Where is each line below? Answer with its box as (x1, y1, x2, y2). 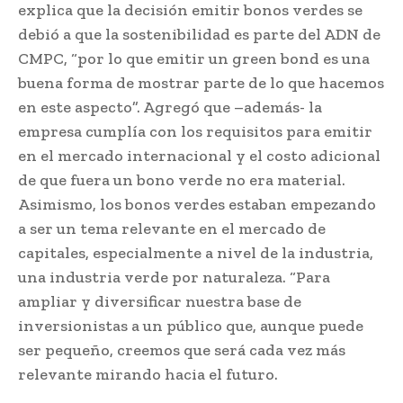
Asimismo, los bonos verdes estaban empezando (18, 193, 376, 214)
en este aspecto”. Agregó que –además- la (18, 96, 322, 117)
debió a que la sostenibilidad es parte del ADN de (18, 23, 381, 44)
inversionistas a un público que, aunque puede (18, 315, 363, 336)
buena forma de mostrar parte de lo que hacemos (18, 72, 384, 93)
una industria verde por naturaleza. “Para (18, 266, 330, 287)
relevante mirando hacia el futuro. (18, 363, 278, 384)
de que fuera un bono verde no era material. (18, 169, 345, 190)
